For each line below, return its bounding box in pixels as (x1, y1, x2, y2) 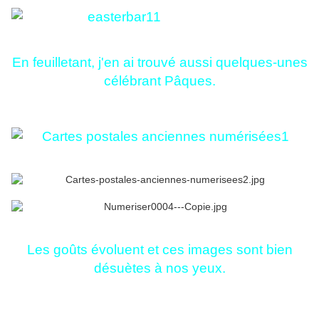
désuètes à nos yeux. (93, 261, 226, 276)
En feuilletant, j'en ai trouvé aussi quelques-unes (11, 55, 308, 70)
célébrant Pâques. (103, 73, 216, 89)
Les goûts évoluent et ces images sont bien (26, 242, 293, 258)
